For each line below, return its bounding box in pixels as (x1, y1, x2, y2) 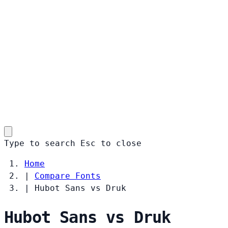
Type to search (4, 138, 75, 148)
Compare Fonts (35, 170, 101, 181)
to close (101, 138, 141, 148)
